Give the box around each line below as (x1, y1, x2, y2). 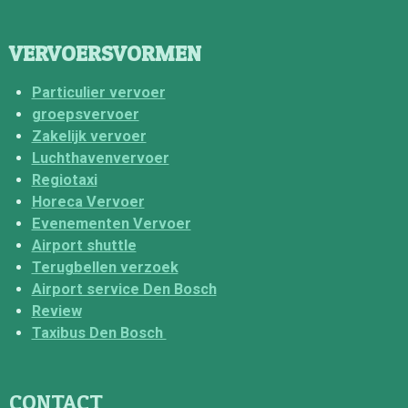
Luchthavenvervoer (31, 148, 169, 167)
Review (31, 301, 82, 320)
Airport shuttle (31, 236, 137, 254)
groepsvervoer (31, 105, 139, 123)
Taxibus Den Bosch (31, 323, 167, 342)
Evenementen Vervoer (31, 214, 191, 232)
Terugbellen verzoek (31, 258, 178, 276)
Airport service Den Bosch (31, 280, 217, 298)
